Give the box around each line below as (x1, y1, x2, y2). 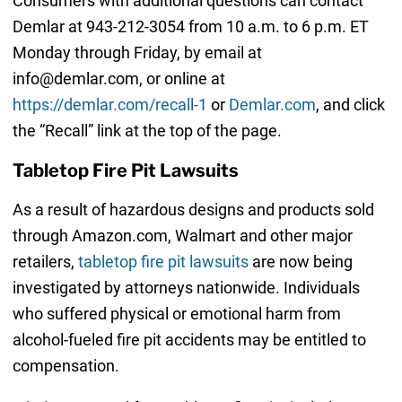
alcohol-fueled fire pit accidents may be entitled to (12, 330, 366, 350)
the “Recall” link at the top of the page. (12, 121, 282, 141)
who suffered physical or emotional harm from (12, 304, 341, 324)
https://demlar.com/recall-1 (12, 95, 207, 115)
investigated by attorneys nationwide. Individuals (12, 278, 360, 298)
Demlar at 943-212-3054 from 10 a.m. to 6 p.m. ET (12, 17, 369, 37)
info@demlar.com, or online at (12, 69, 225, 89)
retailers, (12, 252, 78, 272)
